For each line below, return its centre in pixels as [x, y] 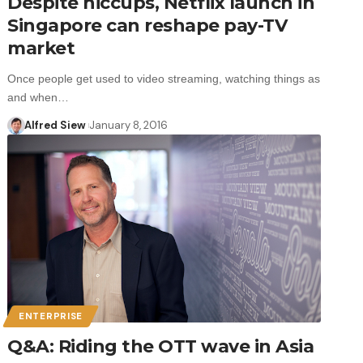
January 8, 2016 [129, 125]
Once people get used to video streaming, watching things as [164, 78]
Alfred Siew [55, 125]
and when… [38, 97]
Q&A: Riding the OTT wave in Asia [161, 346]
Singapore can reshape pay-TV [147, 25]
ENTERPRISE [51, 316]
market [41, 48]
